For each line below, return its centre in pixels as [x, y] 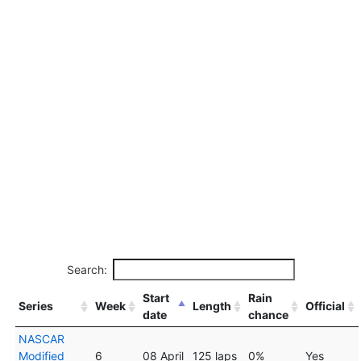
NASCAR [41, 338]
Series [35, 305]
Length [212, 305]
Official [325, 305]
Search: [87, 269]
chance [268, 314]
